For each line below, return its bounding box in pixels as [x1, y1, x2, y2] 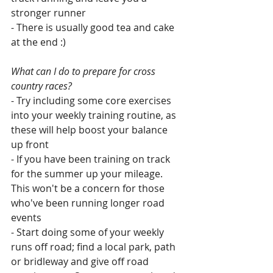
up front [11, 138, 49, 151]
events [11, 211, 41, 224]
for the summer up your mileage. [11, 167, 165, 180]
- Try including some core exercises [11, 94, 174, 107]
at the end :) [11, 35, 66, 49]
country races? [11, 79, 72, 93]
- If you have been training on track [11, 152, 172, 166]
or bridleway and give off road [11, 255, 151, 268]
